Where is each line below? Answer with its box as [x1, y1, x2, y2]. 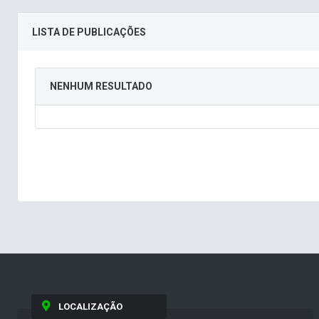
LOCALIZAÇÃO [58, 301, 122, 313]
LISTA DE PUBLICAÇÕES [32, 26, 146, 38]
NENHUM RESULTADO [50, 80, 152, 93]
